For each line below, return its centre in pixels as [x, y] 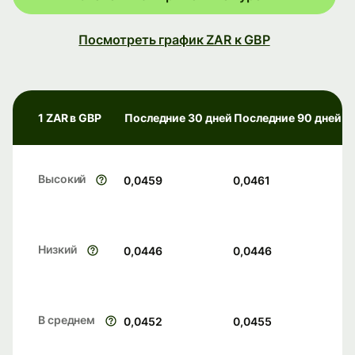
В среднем [67, 320]
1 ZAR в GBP [70, 118]
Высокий [62, 179]
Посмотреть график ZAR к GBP [174, 40]
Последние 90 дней [288, 118]
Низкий [57, 250]
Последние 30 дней [178, 118]
